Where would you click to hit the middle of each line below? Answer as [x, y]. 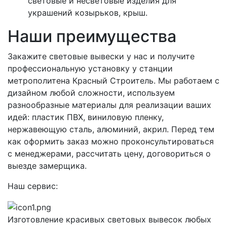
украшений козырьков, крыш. [88, 12]
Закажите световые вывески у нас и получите [101, 56]
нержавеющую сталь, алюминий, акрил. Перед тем [111, 129]
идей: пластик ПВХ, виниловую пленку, [86, 117]
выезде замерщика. [47, 165]
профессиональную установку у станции [90, 68]
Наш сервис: [33, 186]
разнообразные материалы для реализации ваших [109, 105]
